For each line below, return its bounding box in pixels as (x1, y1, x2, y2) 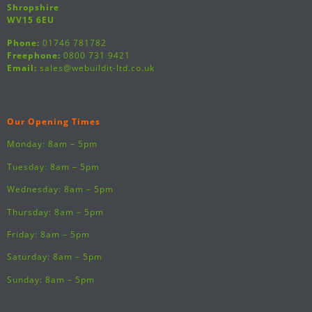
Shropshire (7, 1, 59, 14)
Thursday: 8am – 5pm (7, 205, 104, 218)
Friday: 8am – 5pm (7, 228, 90, 240)
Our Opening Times (7, 115, 100, 127)
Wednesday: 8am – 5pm (7, 183, 114, 196)
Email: (7, 61, 37, 74)
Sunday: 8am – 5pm (7, 273, 95, 286)
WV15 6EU (7, 14, 54, 26)
